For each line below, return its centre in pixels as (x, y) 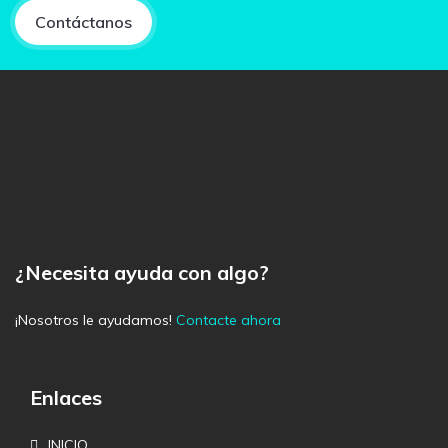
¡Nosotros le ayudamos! (95, 320)
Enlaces (66, 398)
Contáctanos (83, 22)
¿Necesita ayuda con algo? (142, 273)
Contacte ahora (228, 320)
